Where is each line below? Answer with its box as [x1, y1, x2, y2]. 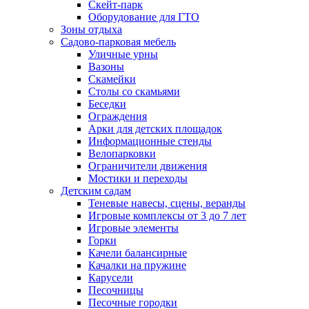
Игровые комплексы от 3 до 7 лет [88, 210, 246, 222]
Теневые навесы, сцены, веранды [88, 197, 246, 210]
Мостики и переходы [88, 172, 188, 185]
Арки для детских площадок [88, 123, 222, 135]
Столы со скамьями [88, 86, 180, 98]
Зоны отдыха [61, 23, 122, 36]
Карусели [88, 272, 133, 284]
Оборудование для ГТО [88, 11, 199, 23]
